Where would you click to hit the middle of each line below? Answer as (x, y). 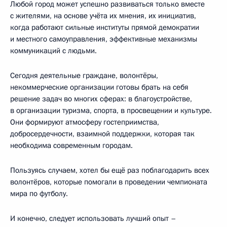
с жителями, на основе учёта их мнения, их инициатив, (103, 16)
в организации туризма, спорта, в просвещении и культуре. (111, 111)
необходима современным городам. (71, 146)
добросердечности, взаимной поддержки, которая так (102, 134)
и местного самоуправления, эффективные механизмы (104, 39)
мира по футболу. (39, 194)
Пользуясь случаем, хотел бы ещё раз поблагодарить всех (110, 171)
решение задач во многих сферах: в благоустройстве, (101, 99)
